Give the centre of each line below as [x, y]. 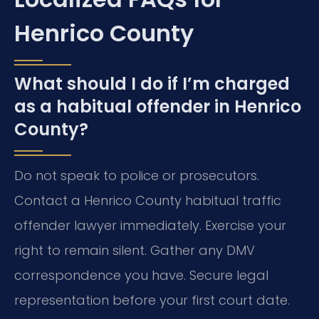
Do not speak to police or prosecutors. [137, 175]
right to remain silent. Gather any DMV [135, 250]
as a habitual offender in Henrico [158, 106]
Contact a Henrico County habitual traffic [148, 200]
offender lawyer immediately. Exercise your [150, 225]
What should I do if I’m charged [152, 83]
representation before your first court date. [152, 300]
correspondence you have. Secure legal [141, 275]
